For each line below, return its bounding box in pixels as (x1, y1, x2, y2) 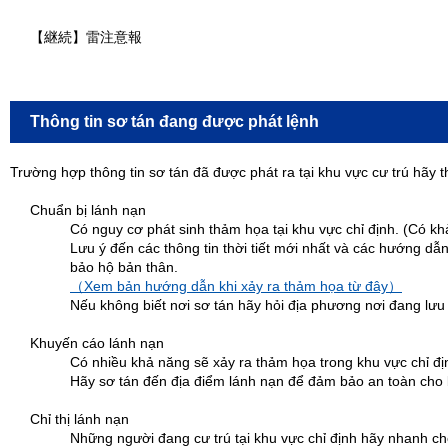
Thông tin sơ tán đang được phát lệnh (30, 112, 319, 130)
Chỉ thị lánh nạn (30, 410, 129, 427)
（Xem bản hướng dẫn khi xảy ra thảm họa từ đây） (70, 277, 402, 294)
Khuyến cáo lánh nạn (30, 334, 164, 351)
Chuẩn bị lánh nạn (30, 201, 146, 218)
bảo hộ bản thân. (70, 258, 178, 275)
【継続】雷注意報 (30, 28, 142, 45)
